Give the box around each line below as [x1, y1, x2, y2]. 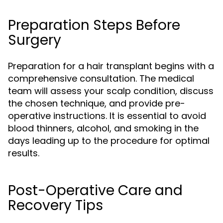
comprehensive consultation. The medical [8, 72, 194, 85]
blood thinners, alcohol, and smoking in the [8, 122, 199, 134]
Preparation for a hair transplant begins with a [8, 60, 214, 72]
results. [8, 147, 39, 159]
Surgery [8, 30, 61, 50]
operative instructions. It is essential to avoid [8, 110, 206, 122]
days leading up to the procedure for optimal [8, 134, 210, 147]
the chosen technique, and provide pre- [8, 97, 185, 110]
